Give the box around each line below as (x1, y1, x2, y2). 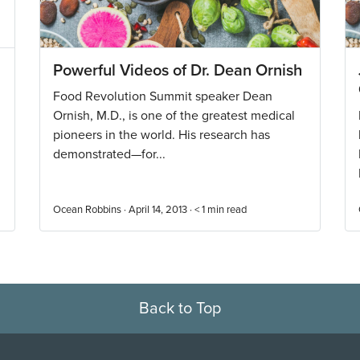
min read (207, 203, 247, 216)
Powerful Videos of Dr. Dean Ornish (53, 61, 302, 80)
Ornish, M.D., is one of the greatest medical (53, 108, 295, 124)
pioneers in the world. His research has (53, 127, 270, 143)
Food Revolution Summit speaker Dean (53, 88, 272, 104)
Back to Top (139, 299, 221, 318)
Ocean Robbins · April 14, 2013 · (53, 203, 194, 216)
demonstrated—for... (53, 146, 166, 162)
